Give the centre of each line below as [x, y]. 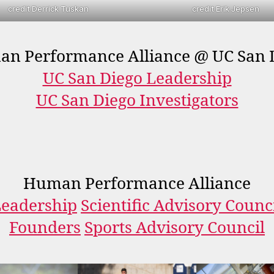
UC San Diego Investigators [137, 101]
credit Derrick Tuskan [48, 8]
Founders [45, 228]
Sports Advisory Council [175, 228]
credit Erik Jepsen [226, 8]
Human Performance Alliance [137, 184]
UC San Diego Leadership [137, 79]
